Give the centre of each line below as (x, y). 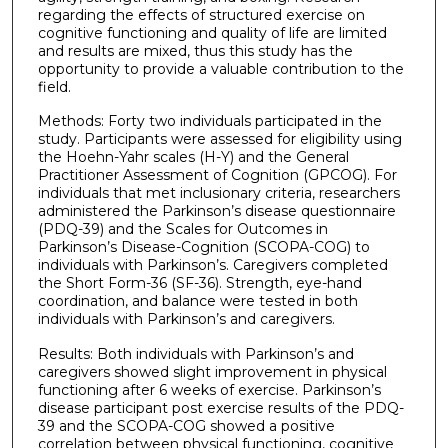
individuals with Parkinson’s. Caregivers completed (212, 265)
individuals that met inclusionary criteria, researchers (218, 193)
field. (54, 86)
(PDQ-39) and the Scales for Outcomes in (182, 229)
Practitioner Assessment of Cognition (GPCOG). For (217, 175)
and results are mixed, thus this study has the (195, 50)
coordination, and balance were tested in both (197, 301)
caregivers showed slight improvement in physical (212, 371)
